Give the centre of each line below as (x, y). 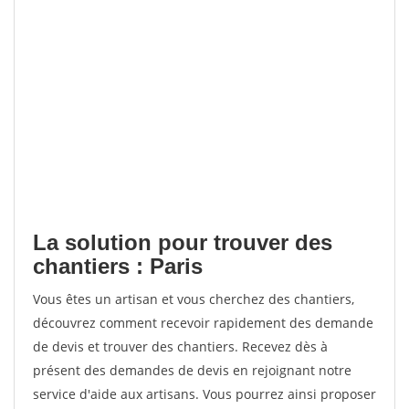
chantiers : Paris (118, 266)
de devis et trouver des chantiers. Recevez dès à (180, 346)
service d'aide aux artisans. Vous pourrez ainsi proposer (204, 394)
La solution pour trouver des (183, 242)
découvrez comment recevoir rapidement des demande (203, 323)
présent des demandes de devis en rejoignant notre (192, 370)
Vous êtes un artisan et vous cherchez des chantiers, (194, 299)
